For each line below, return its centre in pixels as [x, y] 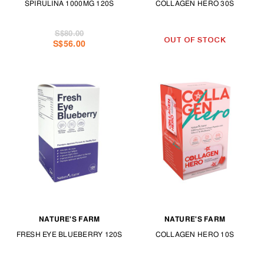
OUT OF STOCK [194, 39]
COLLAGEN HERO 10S [195, 235]
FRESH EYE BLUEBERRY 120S [69, 235]
